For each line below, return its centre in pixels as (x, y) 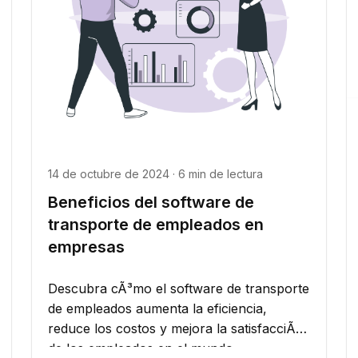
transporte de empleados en (155, 224)
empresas (86, 247)
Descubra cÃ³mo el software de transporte (178, 288)
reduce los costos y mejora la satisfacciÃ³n (178, 328)
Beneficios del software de (151, 202)
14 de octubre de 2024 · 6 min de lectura (155, 173)
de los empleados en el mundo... (145, 348)
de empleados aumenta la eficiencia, (157, 308)
